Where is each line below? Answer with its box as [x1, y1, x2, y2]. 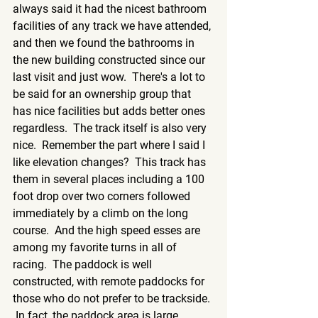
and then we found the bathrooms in [13, 36, 197, 50]
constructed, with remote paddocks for [13, 275, 207, 289]
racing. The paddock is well [13, 258, 155, 272]
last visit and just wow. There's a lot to [13, 70, 208, 84]
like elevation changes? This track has [13, 155, 209, 170]
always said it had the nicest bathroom [13, 2, 209, 16]
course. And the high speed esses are [13, 224, 203, 238]
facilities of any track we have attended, [13, 19, 214, 33]
